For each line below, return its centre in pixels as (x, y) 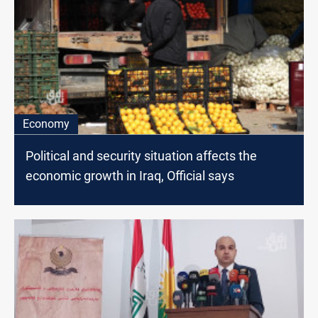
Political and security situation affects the (141, 156)
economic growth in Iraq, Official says (130, 176)
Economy (46, 124)
